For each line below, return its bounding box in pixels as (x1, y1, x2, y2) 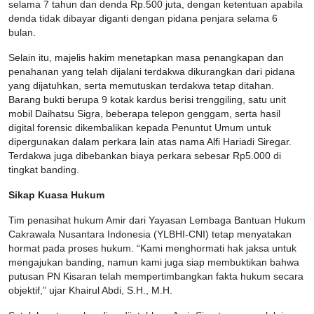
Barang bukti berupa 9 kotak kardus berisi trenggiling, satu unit (8, 94, 286, 105)
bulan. (8, 27, 36, 38)
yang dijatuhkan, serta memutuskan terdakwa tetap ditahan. (8, 80, 274, 91)
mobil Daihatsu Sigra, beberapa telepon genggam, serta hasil (8, 108, 280, 119)
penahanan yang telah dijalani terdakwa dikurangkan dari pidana (8, 66, 295, 77)
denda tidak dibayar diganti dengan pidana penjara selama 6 (8, 13, 278, 24)
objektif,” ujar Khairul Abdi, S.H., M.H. (8, 285, 172, 296)
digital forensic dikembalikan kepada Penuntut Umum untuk (8, 122, 271, 133)
